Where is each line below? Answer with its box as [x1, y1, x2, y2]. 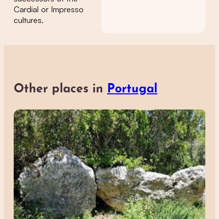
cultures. [14, 15, 44, 25]
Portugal [107, 83, 157, 95]
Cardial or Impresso [14, 4, 84, 14]
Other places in [14, 83, 107, 95]
